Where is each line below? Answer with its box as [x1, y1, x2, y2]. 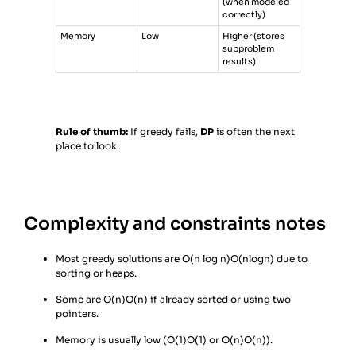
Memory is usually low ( [56, 334, 167, 346]
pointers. [56, 308, 99, 320]
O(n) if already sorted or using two [126, 293, 291, 306]
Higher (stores [222, 31, 285, 42]
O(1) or [187, 334, 222, 346]
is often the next [214, 126, 295, 138]
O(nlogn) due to [230, 253, 308, 265]
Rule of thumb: [56, 126, 128, 138]
